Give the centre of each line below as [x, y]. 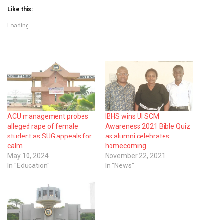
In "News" [120, 165]
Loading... [20, 25]
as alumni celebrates [137, 136]
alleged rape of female [43, 126]
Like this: [20, 9]
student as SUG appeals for [50, 136]
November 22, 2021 [135, 156]
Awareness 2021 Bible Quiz [148, 126]
